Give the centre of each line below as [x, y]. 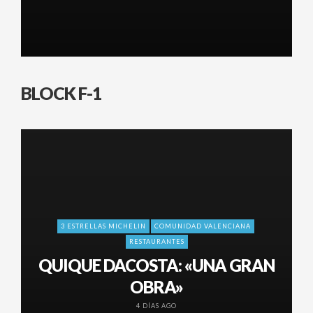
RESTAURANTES [156, 241]
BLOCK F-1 [61, 93]
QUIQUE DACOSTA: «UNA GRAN [156, 265]
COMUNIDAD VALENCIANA [203, 226]
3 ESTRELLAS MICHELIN [103, 226]
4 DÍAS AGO [156, 306]
